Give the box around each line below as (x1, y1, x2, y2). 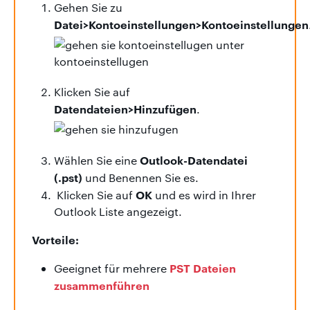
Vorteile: (32, 231, 79, 247)
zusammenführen (54, 277, 149, 293)
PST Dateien (170, 259, 236, 275)
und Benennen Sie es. (85, 170, 199, 185)
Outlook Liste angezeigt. (54, 203, 182, 219)
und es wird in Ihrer (155, 187, 256, 202)
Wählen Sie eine (54, 152, 137, 167)
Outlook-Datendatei (137, 152, 248, 167)
